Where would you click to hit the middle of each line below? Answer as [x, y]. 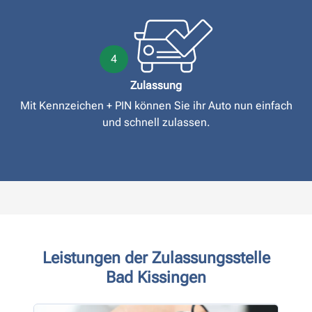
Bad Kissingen [156, 278]
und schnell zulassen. [156, 123]
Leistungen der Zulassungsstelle [156, 258]
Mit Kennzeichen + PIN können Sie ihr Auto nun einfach [156, 106]
